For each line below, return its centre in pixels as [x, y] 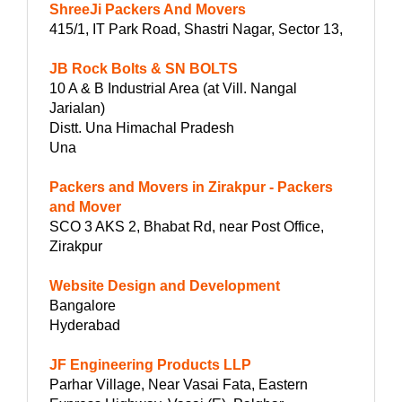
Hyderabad [85, 325]
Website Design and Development [165, 285]
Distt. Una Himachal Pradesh [142, 127]
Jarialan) [77, 108]
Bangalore [83, 305]
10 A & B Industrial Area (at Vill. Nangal [173, 88]
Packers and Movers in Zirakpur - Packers [191, 187]
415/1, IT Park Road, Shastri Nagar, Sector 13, [196, 29]
